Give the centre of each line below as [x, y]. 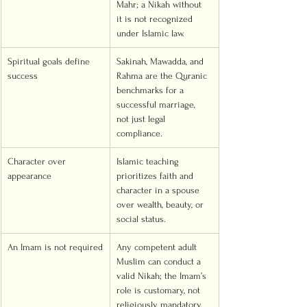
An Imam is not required [55, 247]
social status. [141, 219]
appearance [29, 176]
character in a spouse [159, 190]
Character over [38, 161]
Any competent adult [158, 247]
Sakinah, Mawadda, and [161, 61]
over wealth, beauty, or [161, 205]
